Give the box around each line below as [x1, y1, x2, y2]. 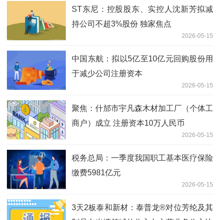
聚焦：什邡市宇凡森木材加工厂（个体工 [72, 104, 213, 112]
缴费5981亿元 [72, 168, 121, 177]
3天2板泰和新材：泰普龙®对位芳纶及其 [72, 203, 213, 212]
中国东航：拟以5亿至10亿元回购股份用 [72, 54, 213, 63]
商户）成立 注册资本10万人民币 [72, 118, 185, 127]
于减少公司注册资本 [72, 69, 142, 78]
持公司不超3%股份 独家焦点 [72, 19, 171, 28]
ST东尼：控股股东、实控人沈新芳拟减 [72, 4, 213, 13]
